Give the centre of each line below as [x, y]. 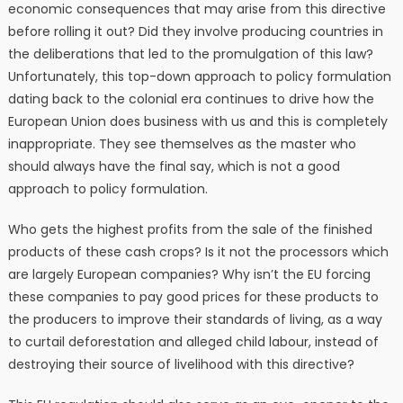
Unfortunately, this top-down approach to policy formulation [199, 77]
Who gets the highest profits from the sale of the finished [190, 230]
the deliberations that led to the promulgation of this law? [190, 54]
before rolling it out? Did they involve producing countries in [195, 32]
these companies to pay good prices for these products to [193, 297]
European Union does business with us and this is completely [197, 122]
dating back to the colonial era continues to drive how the [191, 99]
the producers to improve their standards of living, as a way [195, 320]
